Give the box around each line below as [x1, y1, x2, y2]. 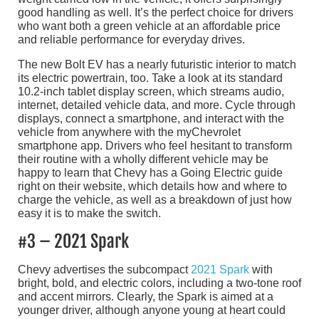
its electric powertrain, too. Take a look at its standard [18, 71, 283, 84]
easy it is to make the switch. [18, 206, 161, 219]
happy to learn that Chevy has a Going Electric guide [18, 166, 283, 179]
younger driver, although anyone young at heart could [18, 303, 286, 316]
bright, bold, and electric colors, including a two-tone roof [18, 276, 301, 289]
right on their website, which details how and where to [18, 179, 287, 192]
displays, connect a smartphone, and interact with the [18, 112, 284, 125]
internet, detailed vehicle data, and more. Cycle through [18, 98, 296, 111]
